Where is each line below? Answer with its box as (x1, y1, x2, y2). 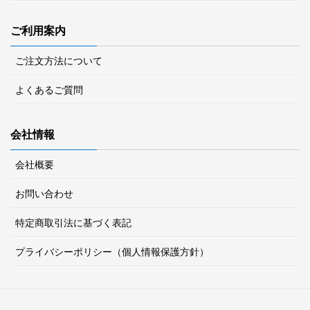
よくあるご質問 (15, 84, 83, 96)
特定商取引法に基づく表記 (15, 217, 131, 229)
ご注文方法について (15, 55, 102, 67)
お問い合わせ (15, 188, 73, 200)
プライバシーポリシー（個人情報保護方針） (15, 246, 209, 258)
